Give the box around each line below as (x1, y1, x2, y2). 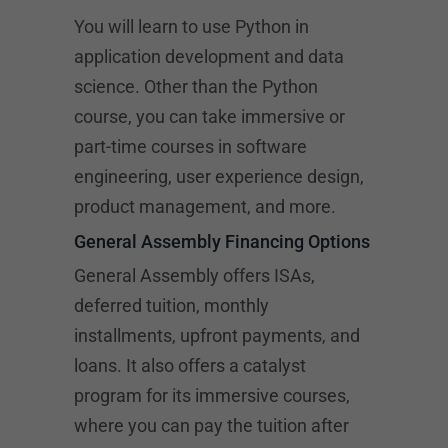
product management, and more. (74, 196, 336, 217)
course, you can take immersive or (74, 106, 345, 127)
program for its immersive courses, (74, 385, 350, 406)
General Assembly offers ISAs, (74, 265, 315, 286)
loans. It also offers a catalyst (74, 355, 306, 376)
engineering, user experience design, (74, 166, 364, 187)
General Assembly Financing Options (74, 231, 370, 252)
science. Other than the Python (74, 76, 318, 97)
